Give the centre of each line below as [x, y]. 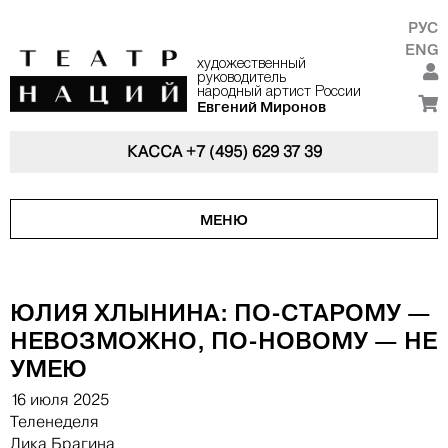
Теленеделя [54, 422]
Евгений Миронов [261, 107]
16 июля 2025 [59, 400]
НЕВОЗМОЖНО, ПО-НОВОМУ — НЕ [223, 340]
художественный [251, 64]
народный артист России [278, 92]
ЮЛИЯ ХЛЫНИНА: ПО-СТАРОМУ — [220, 312]
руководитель [241, 78]
